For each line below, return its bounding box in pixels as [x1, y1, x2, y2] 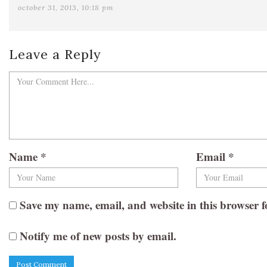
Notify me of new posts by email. [20, 227, 176, 244]
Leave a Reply [9, 45, 101, 63]
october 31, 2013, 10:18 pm [18, 2, 114, 12]
